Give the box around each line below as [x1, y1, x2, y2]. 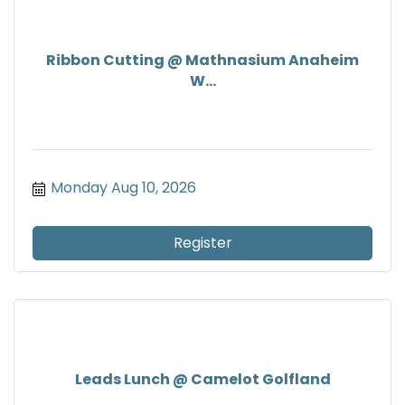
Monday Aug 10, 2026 [51, 177, 196, 199]
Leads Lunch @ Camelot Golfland [74, 368, 331, 390]
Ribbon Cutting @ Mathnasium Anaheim [46, 50, 359, 71]
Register [173, 232, 232, 254]
